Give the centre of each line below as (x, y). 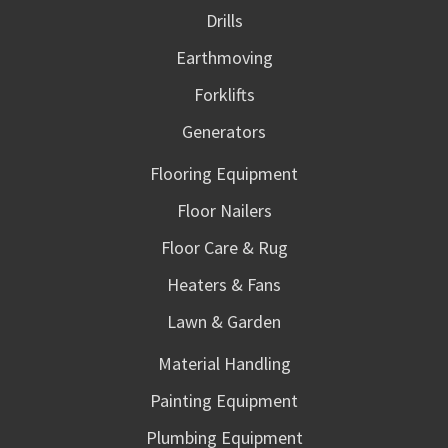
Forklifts (224, 95)
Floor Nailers (224, 211)
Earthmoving (224, 58)
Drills (224, 21)
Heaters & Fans (224, 285)
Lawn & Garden (224, 322)
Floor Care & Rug (224, 248)
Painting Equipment (224, 401)
